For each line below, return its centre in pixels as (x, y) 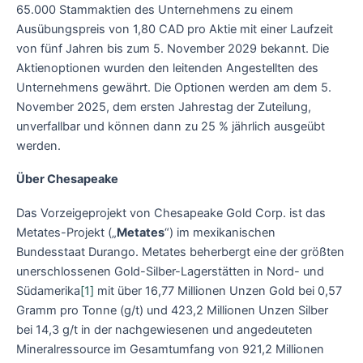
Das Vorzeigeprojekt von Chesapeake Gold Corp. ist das (171, 213)
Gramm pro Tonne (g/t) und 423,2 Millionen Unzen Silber (172, 310)
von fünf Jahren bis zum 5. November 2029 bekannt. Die (173, 48)
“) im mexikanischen (220, 232)
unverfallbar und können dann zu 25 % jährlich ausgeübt (171, 126)
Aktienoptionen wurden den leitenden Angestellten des (167, 68)
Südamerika (48, 290)
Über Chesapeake (67, 179)
